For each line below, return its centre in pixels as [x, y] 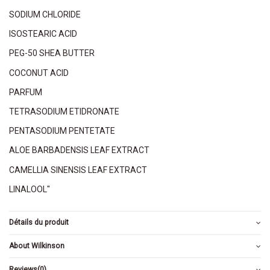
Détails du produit [39, 223]
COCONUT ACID [39, 73]
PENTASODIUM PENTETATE [62, 131]
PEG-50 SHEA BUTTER [52, 53]
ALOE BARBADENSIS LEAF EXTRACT [79, 150]
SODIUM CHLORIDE [45, 15]
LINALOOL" [30, 189]
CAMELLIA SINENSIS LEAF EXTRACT [78, 170]
